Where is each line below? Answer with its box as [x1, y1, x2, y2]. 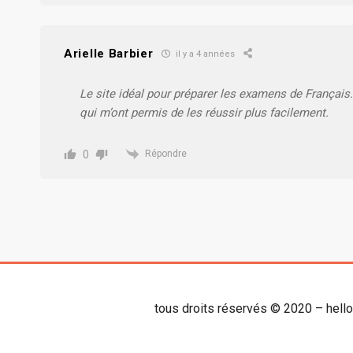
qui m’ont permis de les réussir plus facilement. [80, 105, 329, 120]
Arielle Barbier [64, 46, 154, 61]
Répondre [145, 147, 187, 159]
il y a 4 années [173, 49, 235, 60]
